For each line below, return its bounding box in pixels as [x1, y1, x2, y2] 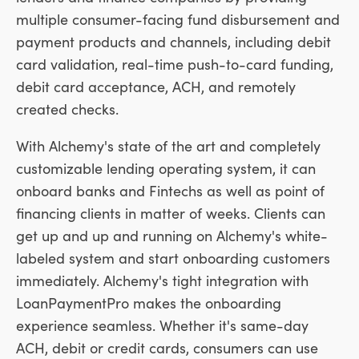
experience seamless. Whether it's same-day [16, 315, 309, 336]
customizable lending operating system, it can [16, 158, 316, 179]
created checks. [16, 99, 119, 119]
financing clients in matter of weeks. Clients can [16, 203, 325, 224]
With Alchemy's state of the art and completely [16, 135, 321, 156]
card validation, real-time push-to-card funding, [16, 54, 333, 75]
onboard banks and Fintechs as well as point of [16, 180, 325, 201]
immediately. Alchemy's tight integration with [16, 270, 309, 291]
